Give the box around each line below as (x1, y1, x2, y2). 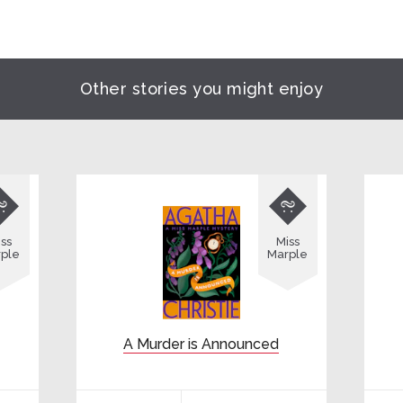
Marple (267, 246, 309, 261)
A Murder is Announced (123, 336, 280, 354)
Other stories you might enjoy (79, 79, 324, 98)
